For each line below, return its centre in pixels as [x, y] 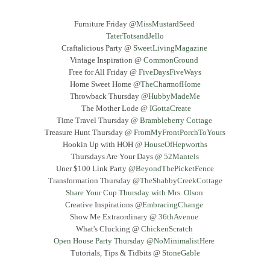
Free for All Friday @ [104, 72]
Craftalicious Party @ [97, 48]
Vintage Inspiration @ [107, 60]
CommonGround [172, 60]
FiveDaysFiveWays [170, 72]
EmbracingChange [174, 204]
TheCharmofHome [170, 84]
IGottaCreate [170, 108]
